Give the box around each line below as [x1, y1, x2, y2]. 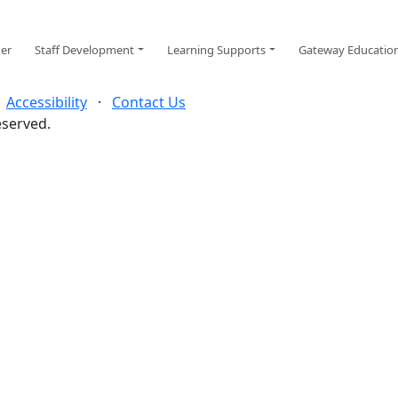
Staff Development [35, 41, 135, 58]
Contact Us [112, 92, 186, 112]
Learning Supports [167, 41, 267, 58]
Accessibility [6, 92, 87, 112]
